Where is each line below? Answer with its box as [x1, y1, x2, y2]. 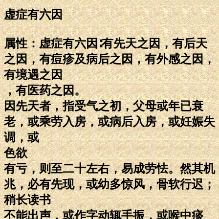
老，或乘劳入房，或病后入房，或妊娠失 [4, 115, 215, 128]
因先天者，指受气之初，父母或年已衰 [4, 99, 203, 112]
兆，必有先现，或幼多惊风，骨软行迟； [4, 177, 215, 191]
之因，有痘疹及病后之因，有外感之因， [4, 52, 215, 66]
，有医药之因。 [4, 84, 86, 97]
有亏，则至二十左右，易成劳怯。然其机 [4, 162, 215, 175]
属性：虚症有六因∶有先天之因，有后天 [4, 37, 207, 50]
